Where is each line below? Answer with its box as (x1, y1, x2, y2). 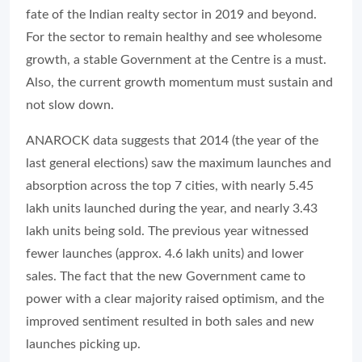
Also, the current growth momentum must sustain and (26, 75, 333, 89)
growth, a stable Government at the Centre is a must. (26, 53, 326, 66)
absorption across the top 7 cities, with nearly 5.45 (26, 179, 314, 192)
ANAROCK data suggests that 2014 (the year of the (26, 133, 318, 147)
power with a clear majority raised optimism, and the (26, 292, 324, 305)
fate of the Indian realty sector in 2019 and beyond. (26, 7, 317, 21)
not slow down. (26, 98, 114, 112)
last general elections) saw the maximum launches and (26, 156, 331, 170)
